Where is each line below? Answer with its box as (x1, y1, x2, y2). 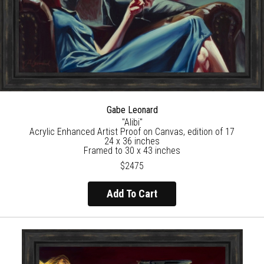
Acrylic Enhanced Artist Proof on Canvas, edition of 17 (29, 126, 235, 137)
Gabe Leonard (106, 104, 158, 115)
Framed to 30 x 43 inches (84, 144, 180, 156)
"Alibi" (121, 116, 143, 128)
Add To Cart (107, 187, 157, 200)
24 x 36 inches (104, 135, 160, 147)
